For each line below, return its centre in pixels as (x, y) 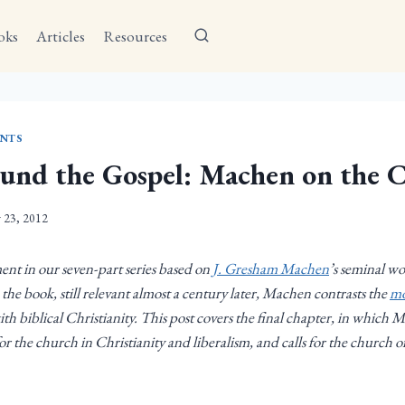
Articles (61, 36)
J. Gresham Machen (271, 268)
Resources (135, 36)
